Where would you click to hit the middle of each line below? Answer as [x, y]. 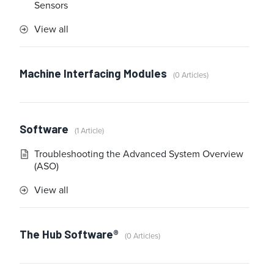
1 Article [89, 131]
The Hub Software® [69, 235]
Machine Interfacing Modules [93, 74]
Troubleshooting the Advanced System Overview [139, 154]
